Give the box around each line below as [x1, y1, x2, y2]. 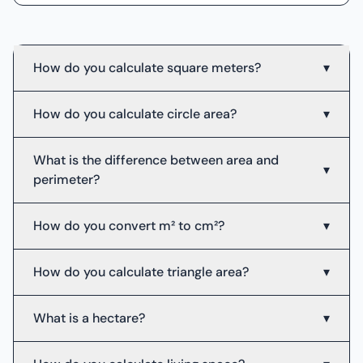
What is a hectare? [33, 310, 145, 327]
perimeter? [33, 171, 100, 188]
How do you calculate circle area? [33, 105, 237, 122]
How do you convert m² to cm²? [33, 217, 224, 234]
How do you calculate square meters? [33, 59, 261, 76]
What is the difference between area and [33, 152, 279, 169]
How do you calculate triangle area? [33, 263, 249, 280]
